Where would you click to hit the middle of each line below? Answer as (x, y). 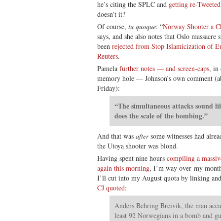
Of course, (113, 26)
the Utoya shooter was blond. (138, 146)
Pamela (108, 68)
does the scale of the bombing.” (161, 115)
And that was (115, 136)
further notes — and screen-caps (164, 68)
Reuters (108, 56)
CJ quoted (111, 187)
